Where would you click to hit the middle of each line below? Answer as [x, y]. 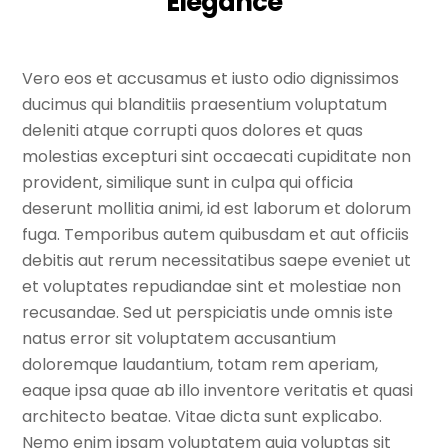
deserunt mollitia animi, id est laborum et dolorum [217, 209]
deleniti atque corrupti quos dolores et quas [193, 131]
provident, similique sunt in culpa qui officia [188, 183]
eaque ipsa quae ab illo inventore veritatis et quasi [218, 391]
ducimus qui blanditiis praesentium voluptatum [205, 105]
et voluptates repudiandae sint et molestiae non [212, 287]
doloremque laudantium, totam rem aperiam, [200, 365]
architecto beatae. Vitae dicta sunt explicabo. [202, 417]
